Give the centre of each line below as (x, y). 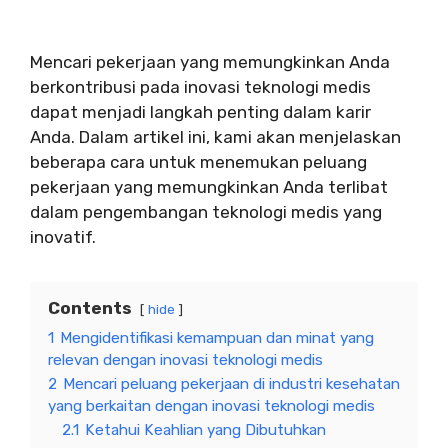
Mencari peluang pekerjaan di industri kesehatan (231, 383)
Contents (90, 307)
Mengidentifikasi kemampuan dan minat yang (217, 337)
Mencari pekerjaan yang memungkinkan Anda (210, 61)
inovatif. (63, 236)
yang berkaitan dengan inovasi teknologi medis (211, 405)
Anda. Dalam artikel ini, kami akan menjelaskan (215, 136)
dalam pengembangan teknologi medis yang (206, 211)
